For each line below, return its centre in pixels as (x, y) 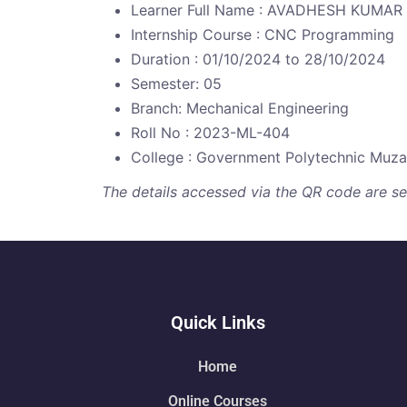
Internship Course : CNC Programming (263, 35)
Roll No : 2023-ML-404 (210, 133)
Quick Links (218, 323)
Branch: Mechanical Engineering (240, 109)
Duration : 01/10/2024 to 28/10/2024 (258, 60)
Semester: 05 (176, 84)
